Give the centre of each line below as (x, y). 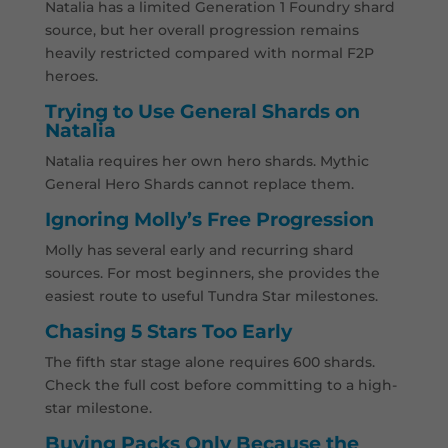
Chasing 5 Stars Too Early (168, 332)
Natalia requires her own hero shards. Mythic (206, 161)
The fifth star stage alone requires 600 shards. (209, 362)
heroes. (71, 76)
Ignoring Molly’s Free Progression (209, 220)
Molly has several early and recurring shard (199, 250)
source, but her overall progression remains (201, 30)
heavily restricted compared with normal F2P (209, 53)
